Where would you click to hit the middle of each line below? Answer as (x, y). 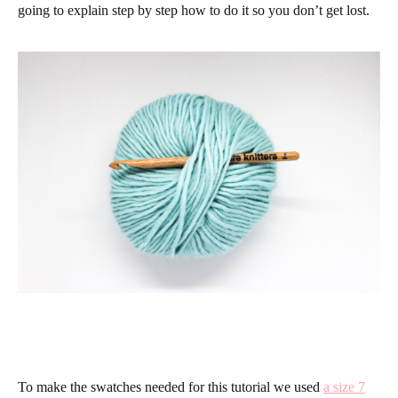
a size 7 (344, 387)
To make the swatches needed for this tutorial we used (171, 387)
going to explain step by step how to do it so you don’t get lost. (194, 10)
